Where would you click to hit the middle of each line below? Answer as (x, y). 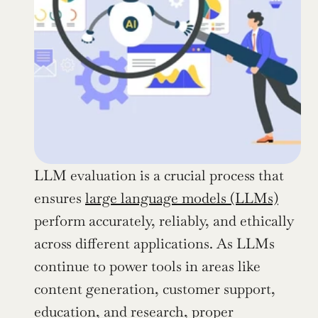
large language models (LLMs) (182, 198)
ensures (60, 198)
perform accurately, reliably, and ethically (164, 221)
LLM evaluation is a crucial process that (159, 175)
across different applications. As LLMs (154, 243)
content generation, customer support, (155, 289)
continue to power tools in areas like (147, 266)
